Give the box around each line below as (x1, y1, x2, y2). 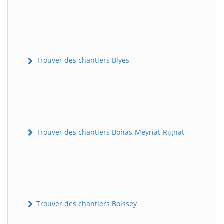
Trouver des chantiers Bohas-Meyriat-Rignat (34, 127, 184, 137)
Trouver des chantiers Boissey (34, 198, 137, 208)
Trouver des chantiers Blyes (34, 55, 129, 65)
